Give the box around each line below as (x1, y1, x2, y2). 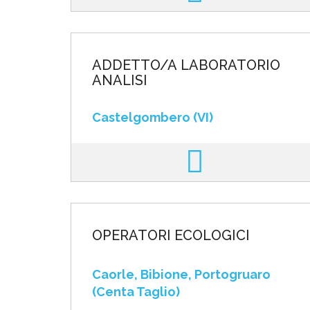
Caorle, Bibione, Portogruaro (92, 267, 271, 282)
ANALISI (92, 72, 147, 89)
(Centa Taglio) (92, 284, 180, 299)
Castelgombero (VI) (92, 110, 213, 125)
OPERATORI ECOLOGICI (92, 227, 250, 244)
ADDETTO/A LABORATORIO (92, 57, 280, 73)
